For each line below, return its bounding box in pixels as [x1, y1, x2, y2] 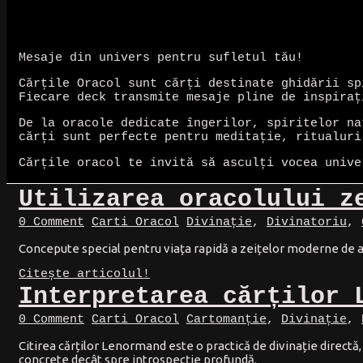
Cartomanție [186, 312, 267, 327]
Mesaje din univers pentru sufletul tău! [19, 50, 303, 65]
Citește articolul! [19, 267, 150, 281]
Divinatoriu [267, 215, 347, 229]
